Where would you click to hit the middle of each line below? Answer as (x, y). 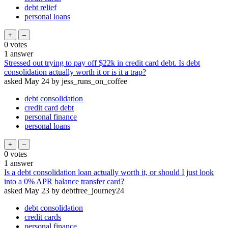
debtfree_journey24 (93, 190)
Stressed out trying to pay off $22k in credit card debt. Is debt (102, 63)
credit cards (43, 217)
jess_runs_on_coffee (94, 81)
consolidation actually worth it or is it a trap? (75, 72)
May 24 (37, 81)
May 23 (37, 190)
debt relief (40, 7)
